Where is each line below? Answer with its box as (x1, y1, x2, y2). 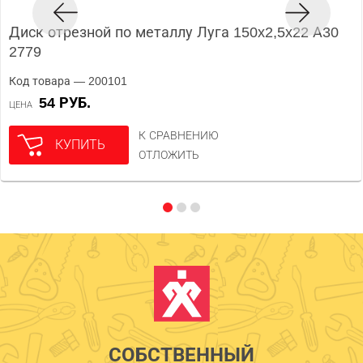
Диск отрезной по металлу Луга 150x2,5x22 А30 (9, 24, 339, 41)
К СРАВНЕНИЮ (139, 129, 219, 142)
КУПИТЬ (55, 138, 105, 152)
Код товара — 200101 (9, 75, 127, 88)
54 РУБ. (47, 95, 91, 111)
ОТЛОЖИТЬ (139, 148, 199, 161)
